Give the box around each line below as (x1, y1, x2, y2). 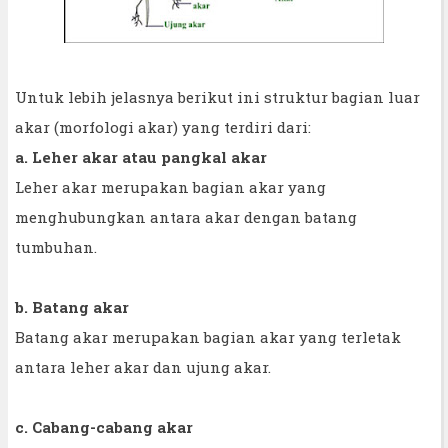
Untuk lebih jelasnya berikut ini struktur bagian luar (15, 86, 420, 107)
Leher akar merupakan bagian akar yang (15, 176, 326, 197)
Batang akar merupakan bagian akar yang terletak (15, 326, 401, 347)
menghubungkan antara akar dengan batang (15, 206, 357, 227)
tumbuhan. (15, 236, 97, 257)
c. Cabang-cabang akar (15, 416, 193, 437)
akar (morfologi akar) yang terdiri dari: (15, 116, 311, 137)
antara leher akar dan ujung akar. (15, 356, 271, 377)
